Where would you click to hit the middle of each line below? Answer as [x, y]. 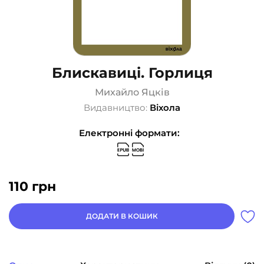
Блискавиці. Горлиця [132, 73]
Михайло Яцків [132, 93]
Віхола [165, 108]
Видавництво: [117, 108]
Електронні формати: [129, 133]
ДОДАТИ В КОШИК [122, 216]
